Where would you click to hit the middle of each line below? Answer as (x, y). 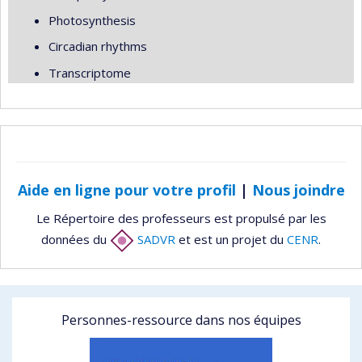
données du (76, 239)
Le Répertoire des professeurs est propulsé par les (181, 218)
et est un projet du (231, 239)
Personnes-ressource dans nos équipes (181, 320)
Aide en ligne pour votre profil (126, 190)
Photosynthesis (92, 20)
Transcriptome (90, 72)
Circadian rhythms (98, 46)
